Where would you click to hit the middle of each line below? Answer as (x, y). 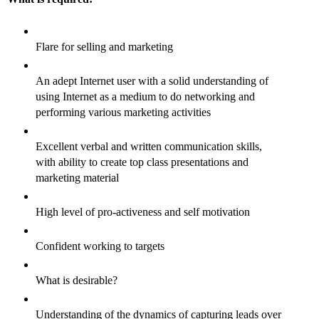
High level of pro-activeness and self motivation (143, 212)
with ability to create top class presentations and (142, 162)
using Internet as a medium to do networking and (145, 97)
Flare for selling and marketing (104, 47)
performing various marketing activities (123, 113)
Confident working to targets (101, 246)
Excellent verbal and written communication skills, (149, 147)
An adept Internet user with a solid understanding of (152, 81)
